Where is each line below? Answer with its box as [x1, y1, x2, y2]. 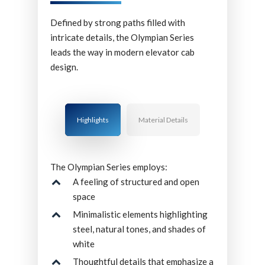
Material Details [138, 115, 188, 124]
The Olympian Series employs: [50, 161, 167, 172]
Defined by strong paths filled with [50, 17, 185, 28]
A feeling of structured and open [72, 176, 199, 187]
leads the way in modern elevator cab [50, 46, 195, 57]
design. [50, 61, 78, 72]
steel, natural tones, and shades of [72, 223, 206, 234]
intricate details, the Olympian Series [50, 31, 194, 43]
